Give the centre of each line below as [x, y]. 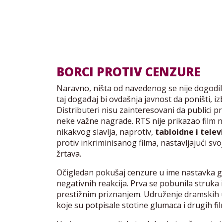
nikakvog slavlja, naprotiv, [106, 132]
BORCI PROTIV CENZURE [128, 72]
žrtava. [69, 154]
